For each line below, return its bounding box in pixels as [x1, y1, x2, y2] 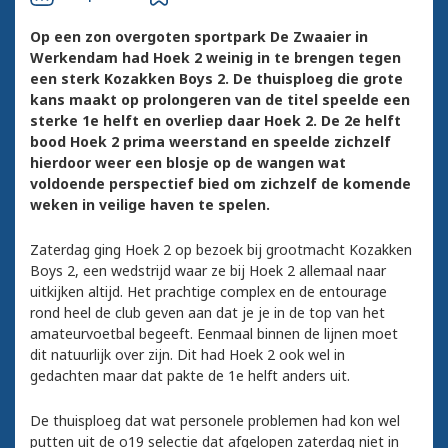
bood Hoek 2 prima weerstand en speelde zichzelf [30, 132, 391, 152]
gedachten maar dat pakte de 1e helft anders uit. [30, 366, 354, 386]
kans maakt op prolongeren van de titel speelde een [30, 90, 410, 110]
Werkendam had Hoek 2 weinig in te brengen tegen [30, 48, 401, 68]
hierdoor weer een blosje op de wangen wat [30, 153, 346, 173]
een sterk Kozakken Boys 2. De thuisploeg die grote [30, 69, 403, 89]
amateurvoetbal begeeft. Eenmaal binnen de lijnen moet [30, 324, 398, 344]
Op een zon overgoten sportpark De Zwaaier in [30, 27, 368, 47]
